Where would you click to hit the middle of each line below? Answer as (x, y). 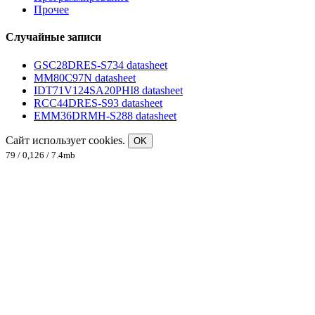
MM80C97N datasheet (85, 77)
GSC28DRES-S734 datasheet (101, 65)
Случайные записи (53, 37)
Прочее (51, 10)
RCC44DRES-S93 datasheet (98, 103)
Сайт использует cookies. (67, 140)
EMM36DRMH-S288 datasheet (105, 115)
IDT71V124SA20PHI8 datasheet (108, 90)
